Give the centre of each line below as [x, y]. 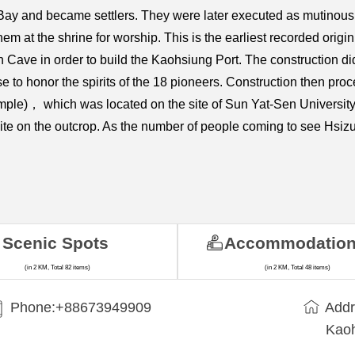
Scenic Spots [55, 243]
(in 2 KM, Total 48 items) [297, 268]
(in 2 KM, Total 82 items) [58, 268]
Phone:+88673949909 [81, 308]
